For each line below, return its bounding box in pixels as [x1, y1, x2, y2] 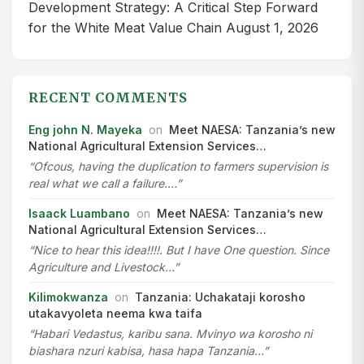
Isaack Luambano [28, 206, 130, 220]
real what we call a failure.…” [28, 175, 181, 190]
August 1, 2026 [226, 19, 318, 36]
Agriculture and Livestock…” [28, 259, 179, 274]
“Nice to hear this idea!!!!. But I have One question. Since [28, 242, 329, 257]
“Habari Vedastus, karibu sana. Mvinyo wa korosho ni [28, 326, 312, 340]
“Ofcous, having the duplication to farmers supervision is [28, 158, 328, 173]
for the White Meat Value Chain [28, 19, 222, 36]
